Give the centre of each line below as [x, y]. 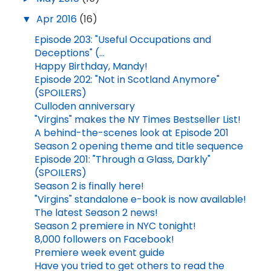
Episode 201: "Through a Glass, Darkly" [122, 160]
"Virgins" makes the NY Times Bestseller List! [137, 120]
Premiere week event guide [99, 253]
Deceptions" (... [69, 53]
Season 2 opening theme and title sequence [139, 146]
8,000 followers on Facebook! [104, 240]
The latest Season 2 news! [96, 213]
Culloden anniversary [84, 106]
